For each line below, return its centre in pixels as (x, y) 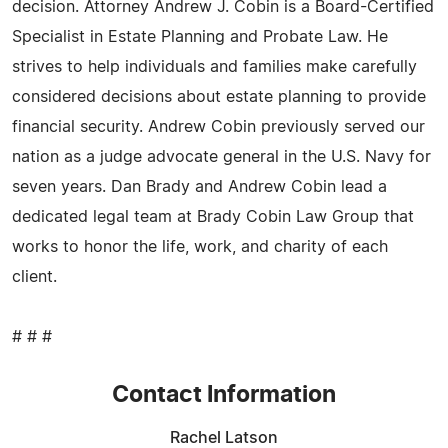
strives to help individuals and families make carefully (214, 66)
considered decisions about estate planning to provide (219, 96)
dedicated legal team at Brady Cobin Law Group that (213, 216)
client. (34, 276)
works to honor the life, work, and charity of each (200, 246)
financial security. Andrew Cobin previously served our (218, 126)
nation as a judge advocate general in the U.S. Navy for (221, 156)
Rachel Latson (224, 437)
